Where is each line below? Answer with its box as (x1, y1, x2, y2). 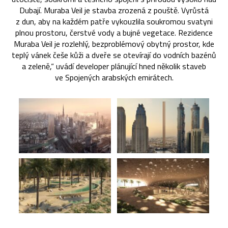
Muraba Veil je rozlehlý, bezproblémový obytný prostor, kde (14, 37, 214, 50)
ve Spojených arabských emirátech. (54, 71, 174, 83)
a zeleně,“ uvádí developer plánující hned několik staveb (22, 60, 206, 72)
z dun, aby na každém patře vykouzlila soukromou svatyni (15, 15, 213, 27)
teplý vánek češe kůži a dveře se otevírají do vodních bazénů (12, 48, 216, 61)
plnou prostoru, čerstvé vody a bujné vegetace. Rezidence (15, 26, 213, 39)
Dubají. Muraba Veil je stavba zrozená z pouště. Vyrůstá (19, 4, 209, 16)
